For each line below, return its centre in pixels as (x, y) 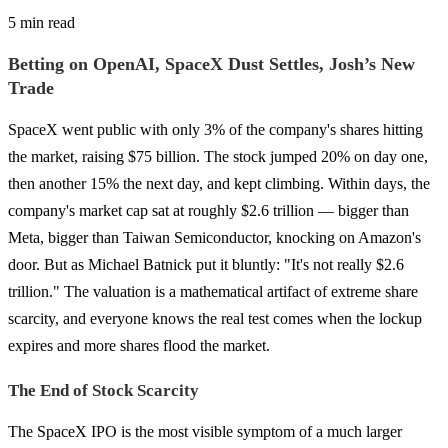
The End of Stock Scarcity (103, 390)
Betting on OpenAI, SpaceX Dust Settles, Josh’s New (211, 63)
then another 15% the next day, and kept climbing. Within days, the (219, 183)
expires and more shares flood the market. (139, 345)
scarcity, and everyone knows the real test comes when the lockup (215, 318)
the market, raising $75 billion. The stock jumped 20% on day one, (218, 156)
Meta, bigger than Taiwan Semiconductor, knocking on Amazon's (214, 237)
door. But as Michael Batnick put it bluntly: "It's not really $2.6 (206, 264)
